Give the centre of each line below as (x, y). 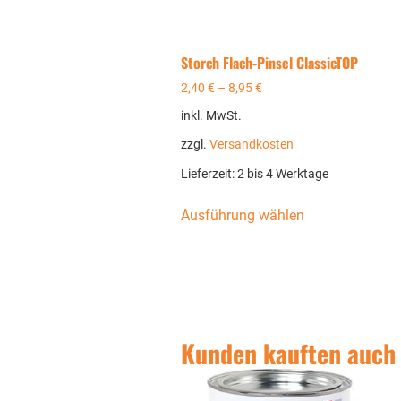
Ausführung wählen (242, 215)
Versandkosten (251, 145)
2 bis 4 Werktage (282, 174)
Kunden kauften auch (288, 353)
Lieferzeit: (209, 174)
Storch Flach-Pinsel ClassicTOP (269, 62)
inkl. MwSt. (211, 116)
